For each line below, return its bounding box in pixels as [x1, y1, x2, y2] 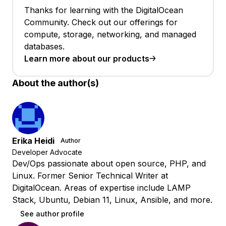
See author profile [20, 209, 84, 218]
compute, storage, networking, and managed [24, 29, 196, 40]
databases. [24, 41, 65, 52]
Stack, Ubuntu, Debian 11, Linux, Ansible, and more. [12, 195, 212, 205]
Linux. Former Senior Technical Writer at [12, 171, 168, 181]
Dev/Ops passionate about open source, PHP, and [12, 158, 206, 169]
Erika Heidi [12, 136, 54, 146]
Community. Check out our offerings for [24, 17, 178, 28]
